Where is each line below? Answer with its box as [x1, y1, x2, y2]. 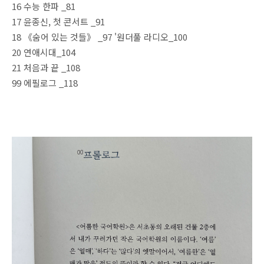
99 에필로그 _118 [12, 77, 78, 89]
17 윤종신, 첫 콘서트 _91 [12, 15, 105, 28]
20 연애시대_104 [12, 46, 75, 58]
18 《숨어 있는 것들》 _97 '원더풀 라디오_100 [12, 31, 187, 43]
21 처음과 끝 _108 [12, 61, 80, 74]
